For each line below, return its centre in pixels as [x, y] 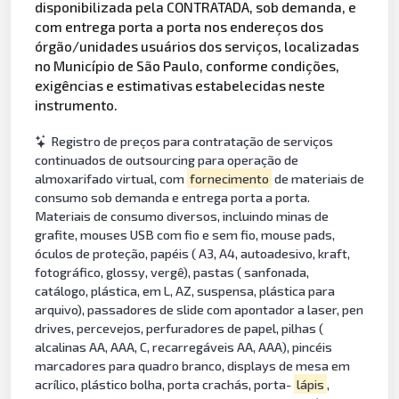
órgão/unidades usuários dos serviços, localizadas [197, 46]
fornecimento [229, 178]
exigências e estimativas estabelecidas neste [180, 85]
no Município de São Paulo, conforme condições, [187, 66]
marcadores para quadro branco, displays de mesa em [193, 365]
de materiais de [318, 178]
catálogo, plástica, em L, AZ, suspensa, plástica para [185, 290]
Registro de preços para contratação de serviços [192, 141]
